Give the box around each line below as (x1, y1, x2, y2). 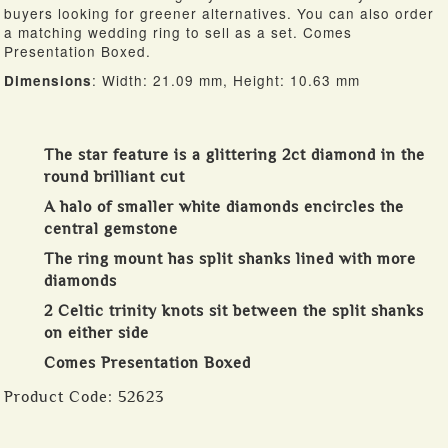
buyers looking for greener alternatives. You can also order (4, 3, 434, 23)
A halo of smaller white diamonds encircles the (44, 198, 404, 216)
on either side (44, 324, 149, 342)
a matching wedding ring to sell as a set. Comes (4, 22, 352, 42)
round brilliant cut (44, 168, 185, 186)
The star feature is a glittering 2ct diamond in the (44, 146, 425, 164)
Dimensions (4, 71, 92, 90)
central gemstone (44, 220, 178, 238)
